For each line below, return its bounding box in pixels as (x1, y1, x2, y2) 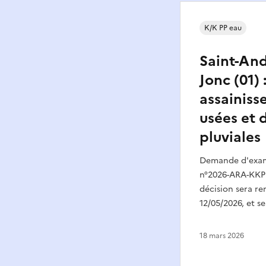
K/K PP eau (204, 22, 242, 33)
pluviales (199, 126, 261, 148)
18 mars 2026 (199, 230, 244, 241)
